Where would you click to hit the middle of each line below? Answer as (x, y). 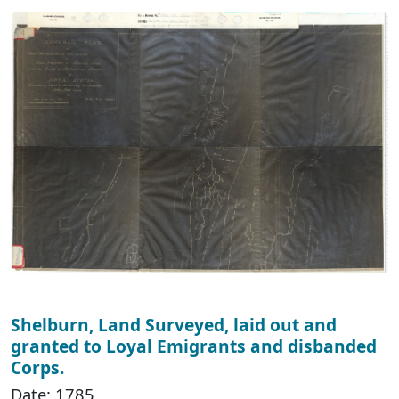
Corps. (37, 367)
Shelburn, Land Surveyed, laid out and (174, 324)
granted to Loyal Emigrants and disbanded (194, 346)
